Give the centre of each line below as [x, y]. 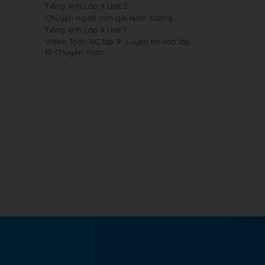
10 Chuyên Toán [74, 52]
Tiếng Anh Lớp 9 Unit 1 [85, 30]
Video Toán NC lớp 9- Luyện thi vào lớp [117, 41]
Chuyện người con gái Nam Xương [109, 18]
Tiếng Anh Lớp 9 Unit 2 [86, 6]
